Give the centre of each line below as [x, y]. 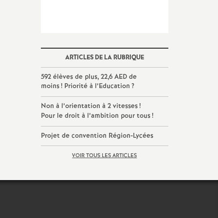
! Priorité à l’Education [95, 86]
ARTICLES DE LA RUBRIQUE [104, 58]
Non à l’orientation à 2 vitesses [89, 106]
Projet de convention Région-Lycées [97, 136]
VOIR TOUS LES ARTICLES [105, 156]
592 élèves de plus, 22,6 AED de [89, 77]
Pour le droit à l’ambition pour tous [95, 116]
